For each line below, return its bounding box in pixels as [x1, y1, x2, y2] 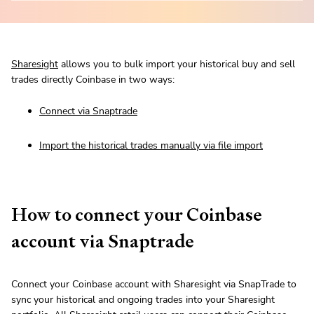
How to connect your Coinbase [11, 203, 262, 227]
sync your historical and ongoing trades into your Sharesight [11, 293, 275, 307]
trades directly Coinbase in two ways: [11, 73, 175, 87]
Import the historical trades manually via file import [39, 139, 263, 153]
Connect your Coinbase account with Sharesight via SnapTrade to [11, 278, 296, 292]
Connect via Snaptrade [39, 104, 137, 118]
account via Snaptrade [11, 229, 194, 254]
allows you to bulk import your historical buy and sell [58, 57, 295, 71]
